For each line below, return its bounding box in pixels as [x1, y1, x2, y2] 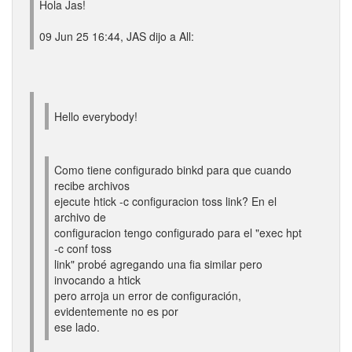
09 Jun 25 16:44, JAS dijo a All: [39, 28, 194, 44]
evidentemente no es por [54, 303, 178, 319]
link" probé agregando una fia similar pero [54, 256, 262, 272]
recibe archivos [54, 178, 130, 193]
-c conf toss [54, 240, 112, 256]
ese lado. [54, 319, 100, 335]
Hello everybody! [54, 108, 137, 124]
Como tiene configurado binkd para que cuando [54, 162, 291, 178]
